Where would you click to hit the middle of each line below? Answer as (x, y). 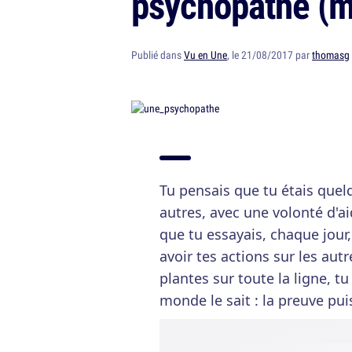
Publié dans (158, 55)
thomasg (331, 55)
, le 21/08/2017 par (269, 55)
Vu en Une (205, 55)
